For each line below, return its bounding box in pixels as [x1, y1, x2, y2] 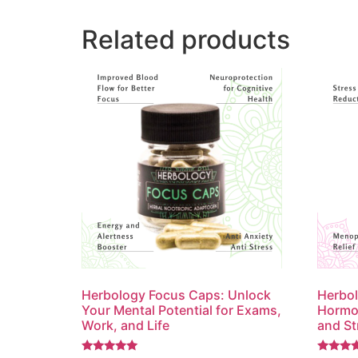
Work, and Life [82, 317, 169, 334]
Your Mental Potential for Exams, [82, 302, 281, 319]
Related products [82, 23, 290, 55]
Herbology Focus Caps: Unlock [82, 287, 271, 304]
